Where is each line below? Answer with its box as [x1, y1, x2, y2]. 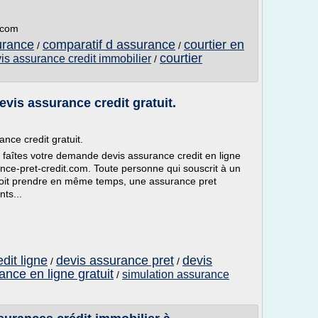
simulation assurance [122, 268, 229, 280]
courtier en [184, 38, 244, 52]
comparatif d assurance [43, 38, 175, 52]
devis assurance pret [56, 253, 174, 268]
